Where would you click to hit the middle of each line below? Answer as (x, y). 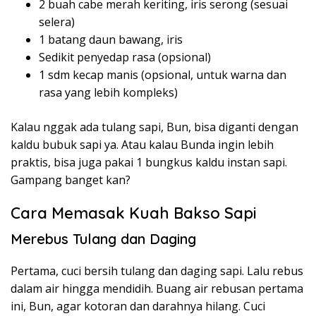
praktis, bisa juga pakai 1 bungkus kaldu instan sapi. (149, 162)
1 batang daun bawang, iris (111, 39)
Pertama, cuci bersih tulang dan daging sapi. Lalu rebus (157, 271)
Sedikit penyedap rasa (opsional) (125, 57)
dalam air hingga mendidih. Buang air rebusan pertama (157, 288)
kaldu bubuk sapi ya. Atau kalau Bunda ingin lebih (142, 144)
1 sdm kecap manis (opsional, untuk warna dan (163, 74)
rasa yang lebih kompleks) (108, 92)
